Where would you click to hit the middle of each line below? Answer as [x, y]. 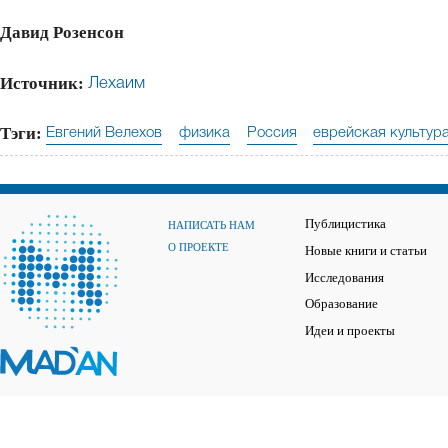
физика [204, 132]
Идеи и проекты [350, 330]
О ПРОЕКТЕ [198, 247]
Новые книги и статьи [366, 251]
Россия [271, 132]
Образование [341, 304]
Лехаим [116, 83]
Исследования [344, 277]
